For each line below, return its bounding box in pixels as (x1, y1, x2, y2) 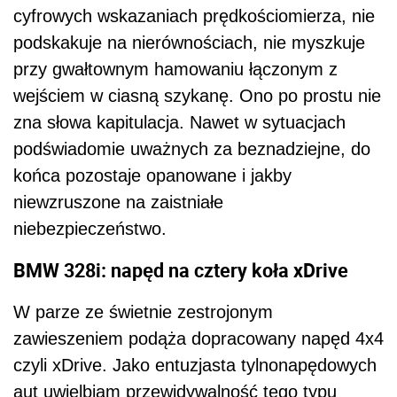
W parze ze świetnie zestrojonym (13, 301, 273, 322)
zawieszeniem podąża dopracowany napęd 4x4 (13, 328, 384, 348)
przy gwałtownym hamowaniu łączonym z (13, 59, 338, 80)
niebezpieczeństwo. (13, 219, 172, 239)
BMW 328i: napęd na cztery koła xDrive (13, 257, 348, 284)
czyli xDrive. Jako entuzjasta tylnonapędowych (13, 354, 377, 375)
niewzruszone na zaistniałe (13, 192, 223, 213)
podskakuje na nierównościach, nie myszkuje (13, 33, 365, 53)
